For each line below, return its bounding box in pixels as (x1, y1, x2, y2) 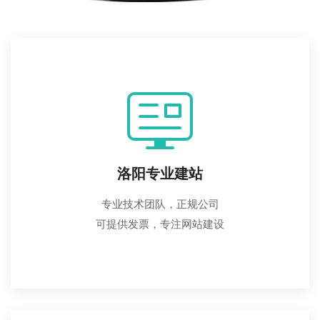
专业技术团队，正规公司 (101, 197, 219, 211)
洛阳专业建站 (117, 165, 203, 182)
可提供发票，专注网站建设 (96, 217, 224, 231)
